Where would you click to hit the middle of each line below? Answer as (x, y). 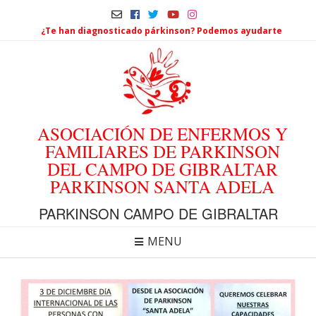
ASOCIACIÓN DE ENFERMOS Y (162, 133)
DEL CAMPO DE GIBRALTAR (162, 169)
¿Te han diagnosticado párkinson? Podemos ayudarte (162, 31)
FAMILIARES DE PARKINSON (162, 151)
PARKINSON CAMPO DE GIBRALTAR (158, 213)
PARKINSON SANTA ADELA (162, 186)
